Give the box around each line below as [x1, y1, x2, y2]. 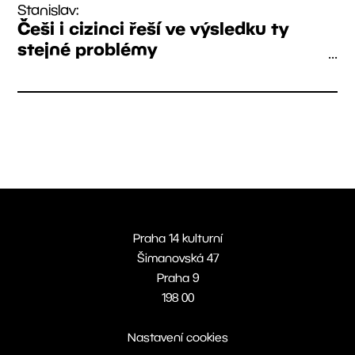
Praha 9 [156, 269, 199, 284]
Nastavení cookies [127, 329, 228, 344]
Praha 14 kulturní [132, 230, 223, 245]
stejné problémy [17, 37, 158, 59]
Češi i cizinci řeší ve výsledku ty [17, 17, 289, 38]
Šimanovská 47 [136, 250, 219, 265]
